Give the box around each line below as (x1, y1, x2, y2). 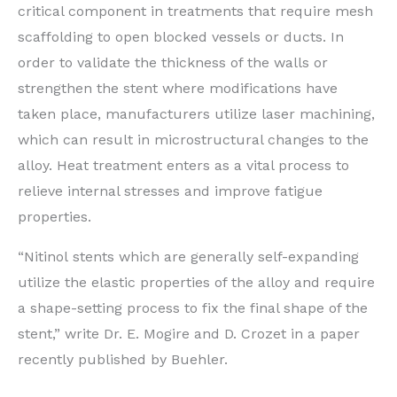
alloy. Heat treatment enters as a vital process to (18, 156, 349, 174)
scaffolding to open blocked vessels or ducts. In (18, 27, 344, 45)
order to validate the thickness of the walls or (18, 53, 328, 71)
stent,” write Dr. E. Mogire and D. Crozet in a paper (18, 324, 360, 342)
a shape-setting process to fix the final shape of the (18, 299, 368, 316)
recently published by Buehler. (18, 350, 228, 368)
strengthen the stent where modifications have (18, 79, 338, 97)
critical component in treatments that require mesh (18, 2, 373, 19)
